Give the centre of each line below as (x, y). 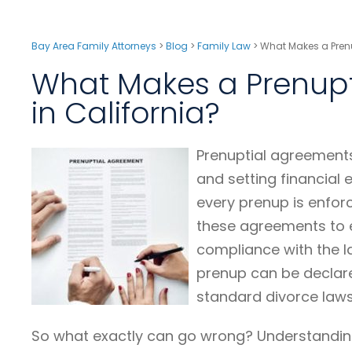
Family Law (224, 46)
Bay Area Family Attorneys (94, 46)
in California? (126, 113)
